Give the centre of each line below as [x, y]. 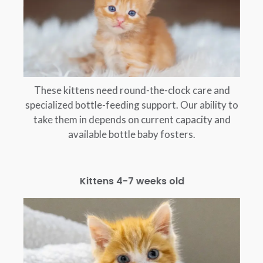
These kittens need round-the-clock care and [132, 90]
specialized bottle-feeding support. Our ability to [131, 105]
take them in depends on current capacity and [132, 120]
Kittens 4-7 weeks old [132, 181]
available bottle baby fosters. [131, 134]
